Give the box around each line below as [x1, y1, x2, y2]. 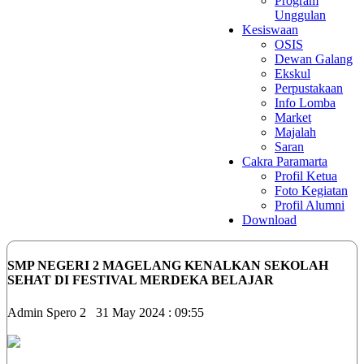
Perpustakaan [275, 81, 343, 95]
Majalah [275, 125, 316, 139]
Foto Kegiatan [275, 184, 348, 197]
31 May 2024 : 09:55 [96, 305, 204, 319]
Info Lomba [275, 96, 336, 110]
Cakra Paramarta [242, 154, 327, 168]
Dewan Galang [275, 52, 353, 66]
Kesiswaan [242, 23, 298, 37]
